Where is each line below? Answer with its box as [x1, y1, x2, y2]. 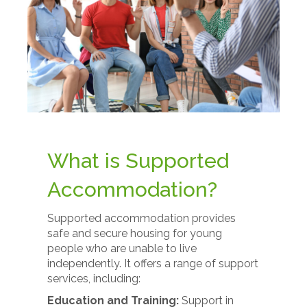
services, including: [47, 272, 141, 285]
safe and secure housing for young [47, 227, 223, 240]
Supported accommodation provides [47, 212, 236, 225]
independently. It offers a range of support [47, 257, 259, 270]
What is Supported [47, 149, 230, 173]
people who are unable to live [47, 242, 197, 255]
